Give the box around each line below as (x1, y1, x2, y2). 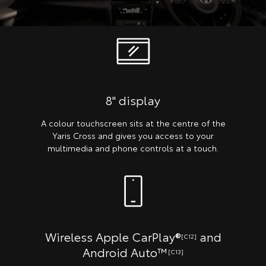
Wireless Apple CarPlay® (45, 228, 181, 245)
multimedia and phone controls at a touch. (47, 142, 218, 154)
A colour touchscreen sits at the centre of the (40, 117, 226, 129)
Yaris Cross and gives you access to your (52, 129, 214, 142)
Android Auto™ (83, 243, 168, 261)
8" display (106, 91, 160, 109)
